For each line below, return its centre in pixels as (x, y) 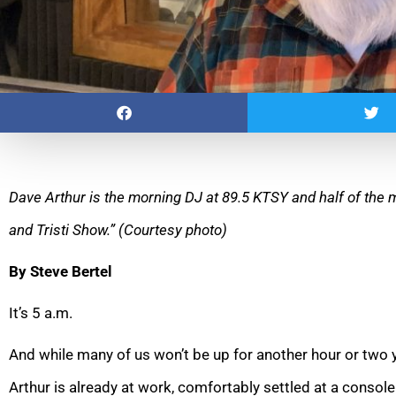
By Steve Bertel (61, 271)
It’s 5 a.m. (41, 312)
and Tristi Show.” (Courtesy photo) (118, 229)
